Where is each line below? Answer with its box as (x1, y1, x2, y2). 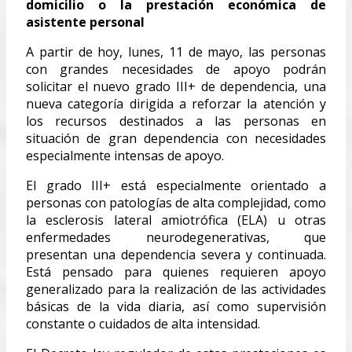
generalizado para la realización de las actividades (26, 280, 326, 298)
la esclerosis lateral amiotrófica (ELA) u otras (26, 211, 326, 229)
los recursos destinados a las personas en (26, 112, 326, 130)
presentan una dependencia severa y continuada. (26, 245, 326, 263)
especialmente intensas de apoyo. (26, 146, 224, 164)
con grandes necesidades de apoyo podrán (26, 60, 326, 78)
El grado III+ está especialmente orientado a (26, 176, 326, 194)
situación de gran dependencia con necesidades (26, 129, 326, 147)
